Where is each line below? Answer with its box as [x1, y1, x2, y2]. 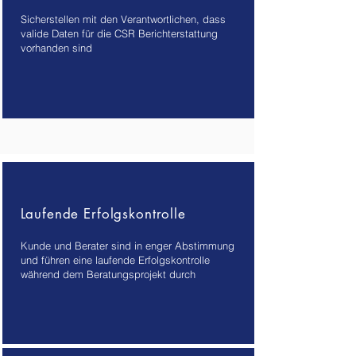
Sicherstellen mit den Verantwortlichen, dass [20, 13, 226, 25]
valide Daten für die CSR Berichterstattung [20, 27, 218, 40]
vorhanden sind [20, 41, 92, 54]
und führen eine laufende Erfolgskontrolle [20, 253, 210, 266]
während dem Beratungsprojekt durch [20, 268, 195, 281]
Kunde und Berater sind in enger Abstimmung [20, 239, 234, 252]
